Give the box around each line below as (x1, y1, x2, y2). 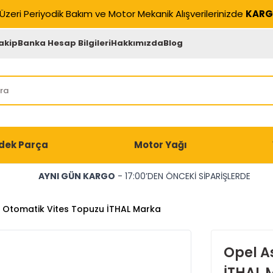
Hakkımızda (111, 37, 164, 49)
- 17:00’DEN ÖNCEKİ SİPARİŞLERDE (115, 170, 250, 182)
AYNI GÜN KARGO (38, 170, 115, 182)
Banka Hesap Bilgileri (18, 37, 112, 49)
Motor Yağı (133, 138, 187, 151)
